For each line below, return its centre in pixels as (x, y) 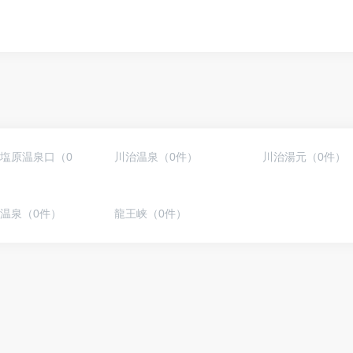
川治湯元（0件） (304, 157)
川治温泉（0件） (156, 157)
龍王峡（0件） (151, 214)
